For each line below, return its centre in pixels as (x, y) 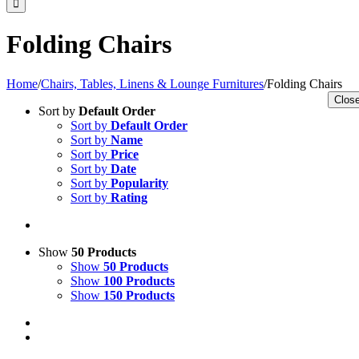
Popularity (139, 183)
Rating (129, 197)
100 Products (139, 280)
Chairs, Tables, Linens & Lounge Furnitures (152, 83)
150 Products (139, 295)
